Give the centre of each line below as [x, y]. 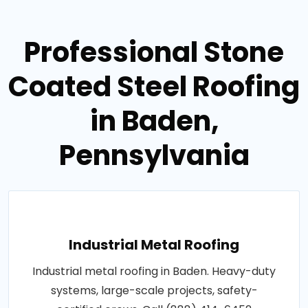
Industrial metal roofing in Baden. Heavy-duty [154, 271]
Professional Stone [154, 52]
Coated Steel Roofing [154, 86]
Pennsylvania [154, 155]
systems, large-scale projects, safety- [154, 290]
